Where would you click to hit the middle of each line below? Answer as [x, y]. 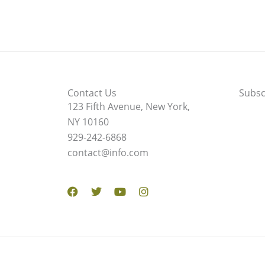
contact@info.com [108, 152]
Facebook [96, 181]
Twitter [113, 181]
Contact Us [92, 93]
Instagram [168, 181]
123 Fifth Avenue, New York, [129, 106]
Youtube [140, 181]
